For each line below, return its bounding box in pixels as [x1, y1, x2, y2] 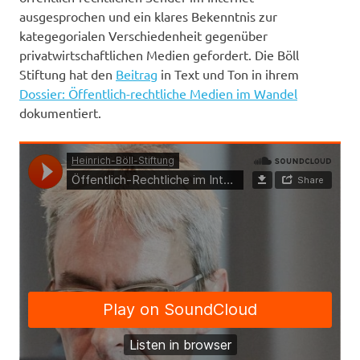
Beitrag [116, 65, 157, 82]
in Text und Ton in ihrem [157, 65, 299, 82]
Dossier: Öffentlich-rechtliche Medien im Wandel [19, 84, 297, 101]
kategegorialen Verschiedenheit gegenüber [19, 27, 268, 43]
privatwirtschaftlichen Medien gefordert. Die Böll [19, 46, 299, 63]
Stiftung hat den [19, 65, 116, 82]
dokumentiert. [19, 104, 101, 121]
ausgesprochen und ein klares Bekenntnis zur [19, 7, 277, 24]
